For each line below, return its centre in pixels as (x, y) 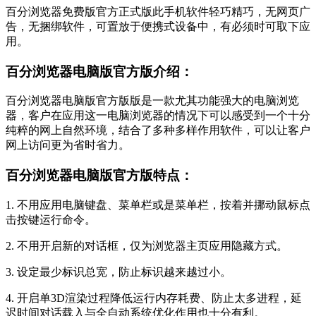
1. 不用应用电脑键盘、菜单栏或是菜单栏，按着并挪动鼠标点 (158, 205)
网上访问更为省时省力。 (68, 145)
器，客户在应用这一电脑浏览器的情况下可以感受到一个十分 (158, 116)
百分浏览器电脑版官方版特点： (99, 176)
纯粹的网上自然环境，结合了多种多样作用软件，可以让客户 (158, 130)
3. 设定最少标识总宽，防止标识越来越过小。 (119, 272)
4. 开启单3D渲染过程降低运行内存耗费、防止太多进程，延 (154, 298)
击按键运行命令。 (51, 219)
